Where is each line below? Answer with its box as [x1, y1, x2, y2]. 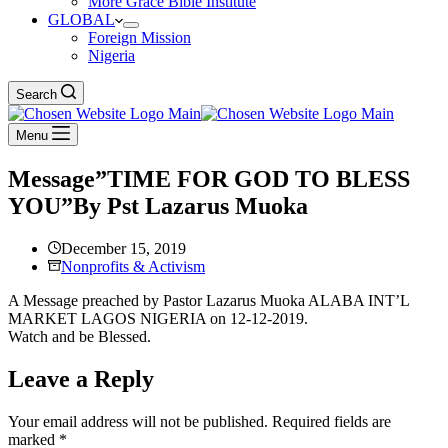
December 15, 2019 [61, 239, 186, 257]
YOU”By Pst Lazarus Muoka [8, 192, 308, 219]
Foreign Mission [88, 29, 191, 46]
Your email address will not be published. [8, 412, 268, 430]
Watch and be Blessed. [8, 327, 151, 345]
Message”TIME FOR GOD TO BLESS [8, 165, 410, 192]
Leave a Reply [8, 365, 154, 392]
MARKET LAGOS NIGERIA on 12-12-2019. [8, 309, 308, 327]
